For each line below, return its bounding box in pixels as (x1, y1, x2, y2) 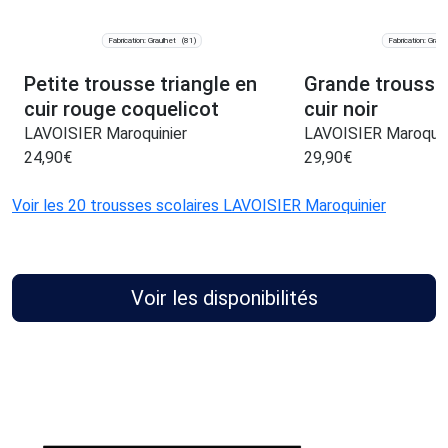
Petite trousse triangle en (24, 72, 257, 97)
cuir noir (303, 97, 378, 122)
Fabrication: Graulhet (107, 35, 176, 45)
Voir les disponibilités (130, 286, 318, 311)
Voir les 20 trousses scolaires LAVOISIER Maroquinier (12, 196, 386, 216)
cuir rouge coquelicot (24, 97, 219, 122)
